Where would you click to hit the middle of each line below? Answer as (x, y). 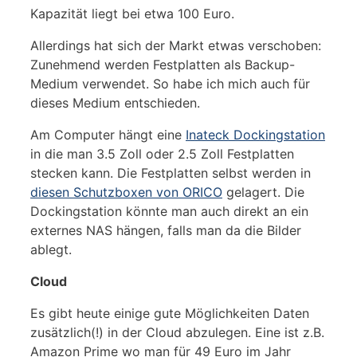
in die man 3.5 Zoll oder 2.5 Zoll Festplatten (162, 153)
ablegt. (51, 249)
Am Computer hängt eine (108, 134)
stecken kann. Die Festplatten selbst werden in (171, 173)
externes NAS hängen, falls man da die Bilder (166, 230)
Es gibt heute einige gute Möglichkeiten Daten (170, 313)
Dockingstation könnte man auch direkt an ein (169, 211)
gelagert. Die (263, 192)
